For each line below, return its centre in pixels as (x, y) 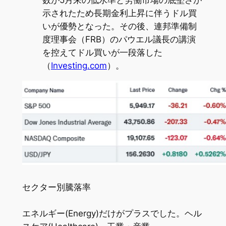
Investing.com (79, 65)
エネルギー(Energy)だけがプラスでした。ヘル (112, 213)
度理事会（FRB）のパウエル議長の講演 (119, 39)
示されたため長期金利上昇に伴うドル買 (119, 13)
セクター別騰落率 (56, 187)
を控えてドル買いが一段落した (102, 52)
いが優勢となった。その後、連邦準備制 (119, 26)
